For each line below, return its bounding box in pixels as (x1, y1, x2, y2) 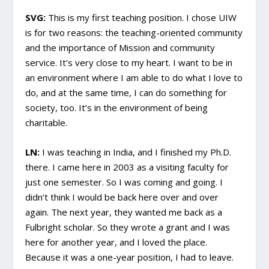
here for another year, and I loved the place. (25, 236, 208, 249)
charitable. (25, 116, 68, 129)
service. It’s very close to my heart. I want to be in (25, 56, 233, 69)
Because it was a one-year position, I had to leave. (25, 251, 234, 264)
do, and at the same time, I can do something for (25, 86, 228, 99)
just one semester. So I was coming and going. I (25, 176, 223, 189)
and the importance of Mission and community (25, 41, 216, 54)
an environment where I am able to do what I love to (25, 71, 243, 84)
